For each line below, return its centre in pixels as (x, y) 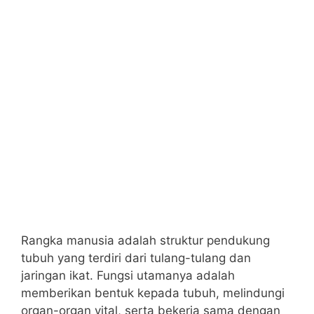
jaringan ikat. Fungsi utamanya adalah (128, 275)
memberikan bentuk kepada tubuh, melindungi (153, 293)
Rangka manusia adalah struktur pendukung (145, 240)
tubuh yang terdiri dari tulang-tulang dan (136, 258)
